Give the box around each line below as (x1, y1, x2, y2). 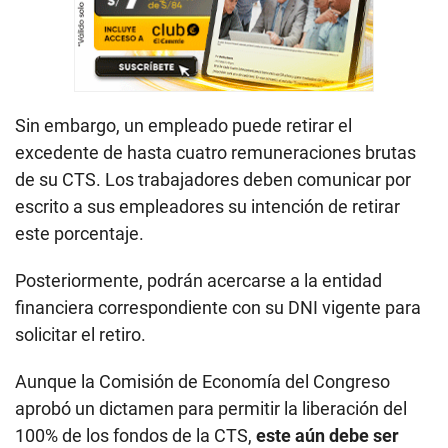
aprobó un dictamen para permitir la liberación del (15, 398, 407, 420)
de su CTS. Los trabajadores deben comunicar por (15, 169, 411, 191)
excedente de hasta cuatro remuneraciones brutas (15, 142, 416, 164)
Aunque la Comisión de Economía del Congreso (15, 371, 390, 393)
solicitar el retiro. (15, 324, 146, 346)
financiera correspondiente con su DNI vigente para (15, 297, 421, 319)
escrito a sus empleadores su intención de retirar (15, 196, 400, 218)
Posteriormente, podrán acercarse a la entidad (15, 270, 382, 292)
